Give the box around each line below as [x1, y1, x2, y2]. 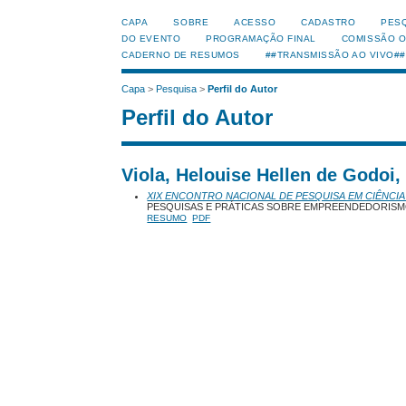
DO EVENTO [121, 34, 181, 43]
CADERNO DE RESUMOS [121, 50, 240, 60]
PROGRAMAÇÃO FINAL [206, 34, 316, 43]
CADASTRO [301, 17, 356, 27]
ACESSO [234, 17, 276, 27]
